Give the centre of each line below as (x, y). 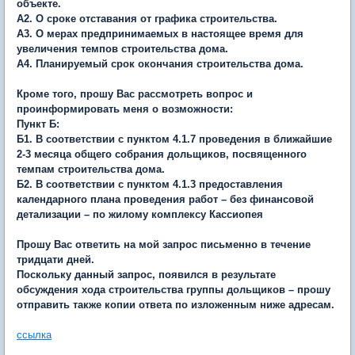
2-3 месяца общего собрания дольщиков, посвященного (162, 154)
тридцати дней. (55, 259)
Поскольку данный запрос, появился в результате (146, 274)
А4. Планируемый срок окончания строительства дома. (160, 63)
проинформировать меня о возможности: (125, 109)
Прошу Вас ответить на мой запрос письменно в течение (164, 244)
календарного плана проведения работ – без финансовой (165, 199)
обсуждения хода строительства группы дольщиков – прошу (174, 289)
